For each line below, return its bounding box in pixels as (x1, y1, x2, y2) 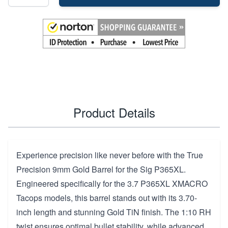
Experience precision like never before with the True (16, 149, 203, 161)
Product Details (73, 103, 155, 121)
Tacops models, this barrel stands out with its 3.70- (16, 191, 197, 204)
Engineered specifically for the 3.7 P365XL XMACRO (16, 177, 208, 189)
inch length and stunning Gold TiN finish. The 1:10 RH (16, 206, 211, 218)
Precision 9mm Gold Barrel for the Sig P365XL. (16, 163, 186, 175)
